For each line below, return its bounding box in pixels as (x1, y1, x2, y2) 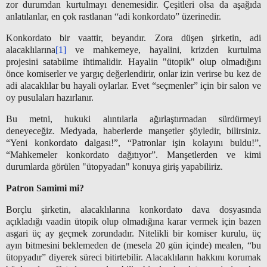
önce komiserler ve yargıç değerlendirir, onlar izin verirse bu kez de (6, 69, 261, 79)
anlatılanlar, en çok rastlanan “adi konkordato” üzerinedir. (6, 11, 221, 22)
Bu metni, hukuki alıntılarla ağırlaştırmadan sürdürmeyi (6, 113, 261, 124)
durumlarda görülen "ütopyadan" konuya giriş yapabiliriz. (6, 161, 225, 172)
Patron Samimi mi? (6, 182, 86, 193)
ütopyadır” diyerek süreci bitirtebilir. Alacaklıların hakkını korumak (6, 252, 261, 262)
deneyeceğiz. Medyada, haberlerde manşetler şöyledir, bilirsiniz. (6, 125, 261, 136)
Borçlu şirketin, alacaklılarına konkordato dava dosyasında (6, 204, 261, 215)
